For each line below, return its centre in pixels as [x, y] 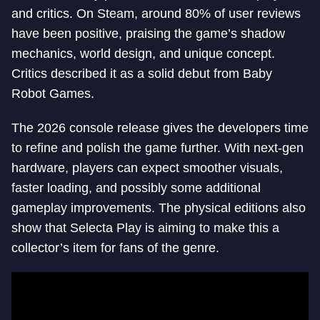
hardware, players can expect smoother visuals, [147, 167]
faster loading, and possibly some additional [136, 187]
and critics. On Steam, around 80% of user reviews [156, 13]
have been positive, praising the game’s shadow [148, 33]
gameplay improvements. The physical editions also [159, 207]
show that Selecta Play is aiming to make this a [145, 227]
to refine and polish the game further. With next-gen [157, 147]
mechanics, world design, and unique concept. [143, 53]
